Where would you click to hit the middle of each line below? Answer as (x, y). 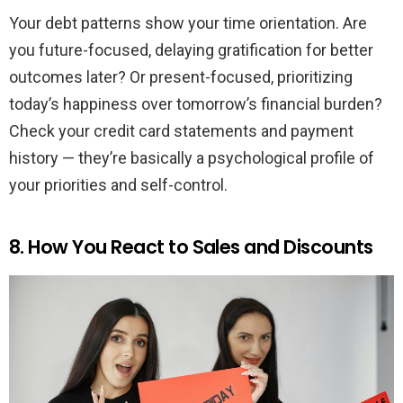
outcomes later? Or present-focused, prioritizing (181, 76)
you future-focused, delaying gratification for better (191, 49)
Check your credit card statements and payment (181, 130)
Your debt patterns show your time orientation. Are (188, 22)
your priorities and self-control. (118, 184)
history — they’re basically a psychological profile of (192, 157)
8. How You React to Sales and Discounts (191, 246)
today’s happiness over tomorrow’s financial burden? (196, 103)
